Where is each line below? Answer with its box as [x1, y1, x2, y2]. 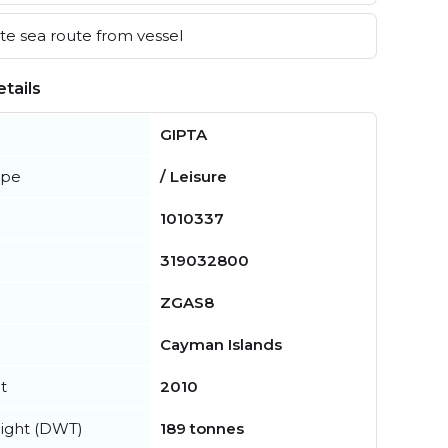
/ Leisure [160, 166, 227, 186]
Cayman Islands [160, 334, 282, 354]
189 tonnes [160, 418, 244, 438]
